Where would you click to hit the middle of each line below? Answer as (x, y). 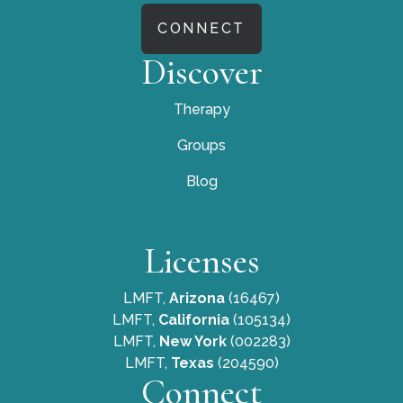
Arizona (199, 298)
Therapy (201, 109)
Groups (201, 145)
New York (194, 341)
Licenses (201, 261)
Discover (201, 72)
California (194, 320)
